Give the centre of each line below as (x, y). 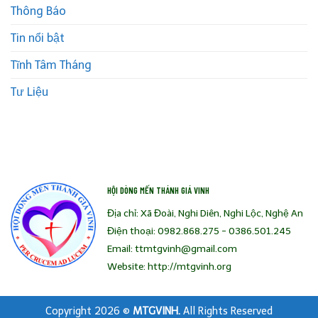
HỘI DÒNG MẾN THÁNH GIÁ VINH (158, 191)
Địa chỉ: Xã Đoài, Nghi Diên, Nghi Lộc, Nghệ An (205, 214)
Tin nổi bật (38, 38)
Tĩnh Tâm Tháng (51, 65)
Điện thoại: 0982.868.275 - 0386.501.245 (199, 231)
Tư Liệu (29, 92)
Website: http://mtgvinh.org (169, 267)
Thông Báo (38, 11)
